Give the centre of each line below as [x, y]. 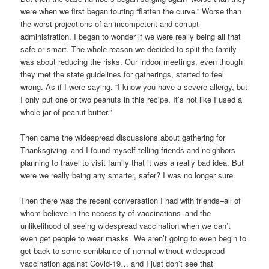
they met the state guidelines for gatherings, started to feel [122, 74]
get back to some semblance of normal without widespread [123, 250]
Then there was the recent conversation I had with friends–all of [131, 200]
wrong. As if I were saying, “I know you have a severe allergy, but [134, 86]
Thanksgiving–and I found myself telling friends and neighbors [128, 150]
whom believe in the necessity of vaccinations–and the [116, 213]
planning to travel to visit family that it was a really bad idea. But [132, 162]
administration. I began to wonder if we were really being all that [131, 36]
